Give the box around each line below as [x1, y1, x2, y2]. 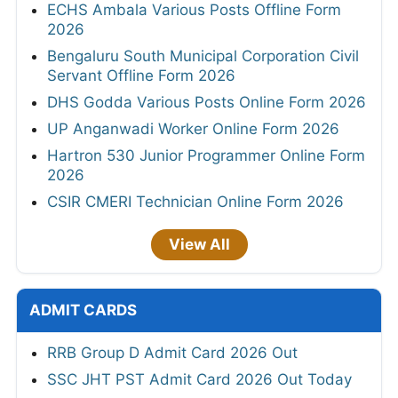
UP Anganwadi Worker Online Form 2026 [47, 119, 339, 138]
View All [168, 235, 230, 253]
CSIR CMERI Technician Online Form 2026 [47, 192, 344, 211]
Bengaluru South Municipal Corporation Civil [47, 46, 359, 65]
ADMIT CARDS [29, 300, 137, 319]
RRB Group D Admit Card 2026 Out [47, 343, 298, 362]
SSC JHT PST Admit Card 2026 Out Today [47, 370, 352, 388]
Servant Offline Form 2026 [47, 66, 235, 84]
